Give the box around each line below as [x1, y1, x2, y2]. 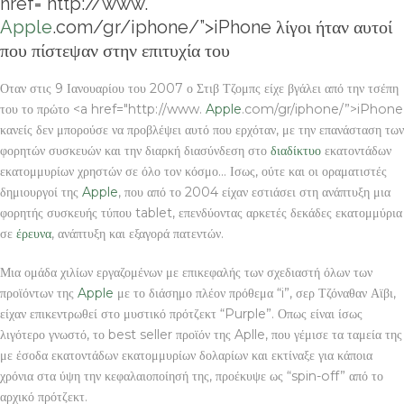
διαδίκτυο [271, 142, 321, 159]
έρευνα [16, 225, 51, 242]
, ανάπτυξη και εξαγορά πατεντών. [51, 225, 224, 242]
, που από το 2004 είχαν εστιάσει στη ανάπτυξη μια [118, 183, 390, 200]
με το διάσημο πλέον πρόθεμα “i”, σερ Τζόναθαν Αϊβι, [114, 284, 396, 301]
